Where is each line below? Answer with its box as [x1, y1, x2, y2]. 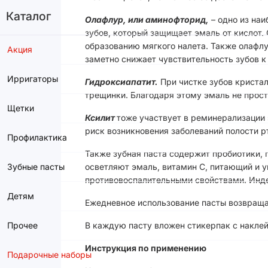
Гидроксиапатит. [85, 77, 158, 87]
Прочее [7, 220, 38, 230]
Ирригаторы [7, 74, 58, 84]
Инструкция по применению [85, 243, 206, 253]
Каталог [6, 9, 51, 23]
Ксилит [85, 112, 117, 123]
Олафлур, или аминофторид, [85, 14, 209, 25]
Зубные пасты [7, 162, 65, 172]
